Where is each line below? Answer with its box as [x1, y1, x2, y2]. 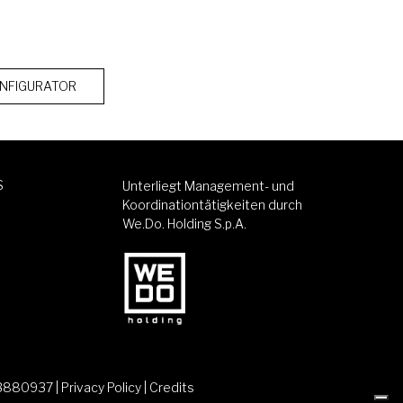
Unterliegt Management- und [122, 177, 294, 193]
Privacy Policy [60, 379, 141, 395]
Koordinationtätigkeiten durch [122, 196, 302, 212]
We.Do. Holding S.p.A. [122, 215, 246, 231]
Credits [148, 379, 194, 395]
